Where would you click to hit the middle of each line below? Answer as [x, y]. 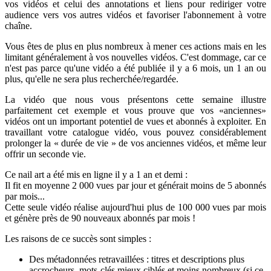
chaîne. [18, 25]
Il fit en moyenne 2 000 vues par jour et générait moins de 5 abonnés [135, 185]
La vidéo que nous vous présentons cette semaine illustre [135, 99]
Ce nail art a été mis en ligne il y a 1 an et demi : [96, 174]
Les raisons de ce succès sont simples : [78, 238]
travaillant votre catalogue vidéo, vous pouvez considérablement [135, 132]
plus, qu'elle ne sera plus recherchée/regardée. [92, 79]
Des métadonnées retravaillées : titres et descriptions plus [137, 259]
